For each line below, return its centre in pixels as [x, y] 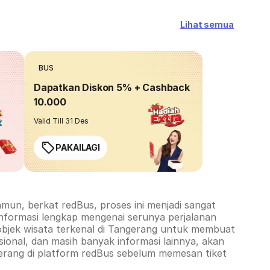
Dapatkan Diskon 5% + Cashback [112, 87]
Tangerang [133, 229]
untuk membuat [196, 229]
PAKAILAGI [78, 147]
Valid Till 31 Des [61, 121]
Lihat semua [207, 24]
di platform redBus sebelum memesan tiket [125, 253]
